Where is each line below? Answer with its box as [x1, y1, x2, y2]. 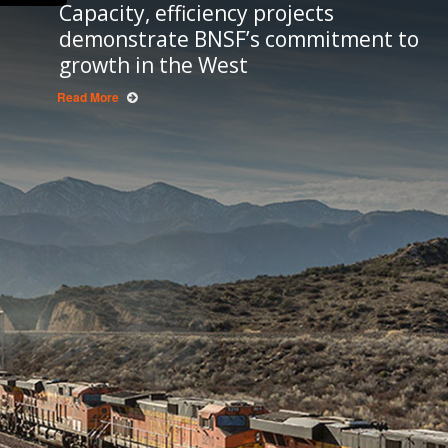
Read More [56, 88, 119, 107]
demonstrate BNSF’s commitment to [58, 25, 419, 54]
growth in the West [58, 51, 248, 80]
